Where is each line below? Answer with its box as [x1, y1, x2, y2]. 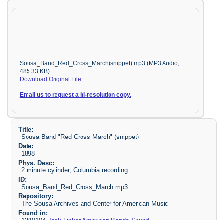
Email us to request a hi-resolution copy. [19, 91, 131, 98]
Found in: [18, 209, 48, 217]
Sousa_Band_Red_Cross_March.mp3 [21, 183, 128, 191]
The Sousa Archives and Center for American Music [21, 199, 169, 207]
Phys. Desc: [18, 159, 54, 167]
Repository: [18, 192, 53, 200]
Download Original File [19, 76, 81, 82]
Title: [18, 126, 33, 134]
